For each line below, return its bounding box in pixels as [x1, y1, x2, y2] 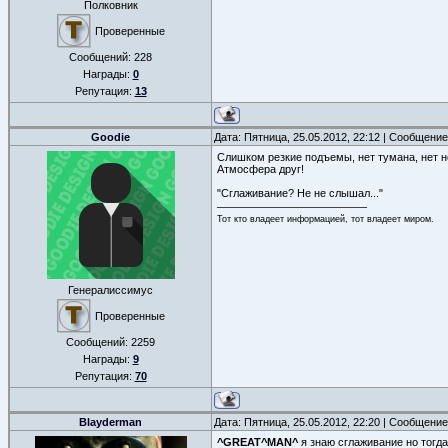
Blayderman [79, 416, 142, 428]
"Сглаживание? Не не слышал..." [217, 187, 383, 199]
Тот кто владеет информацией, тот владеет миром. [217, 213, 434, 224]
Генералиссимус [68, 284, 153, 296]
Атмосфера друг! [217, 163, 304, 175]
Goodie [91, 131, 130, 143]
